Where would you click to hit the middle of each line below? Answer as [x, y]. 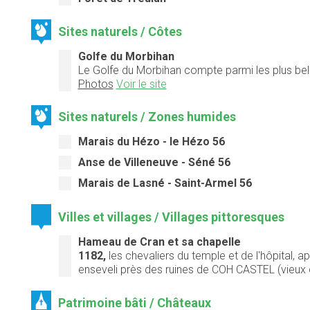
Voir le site [141, 84]
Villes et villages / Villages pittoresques [172, 217]
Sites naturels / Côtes [120, 31]
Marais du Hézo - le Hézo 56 [151, 142]
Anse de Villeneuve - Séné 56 [154, 163]
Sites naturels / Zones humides [147, 117]
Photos [95, 84]
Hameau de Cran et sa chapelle [159, 241]
